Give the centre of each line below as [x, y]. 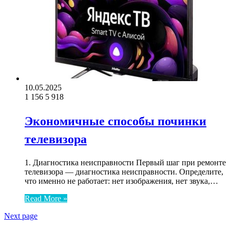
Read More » [46, 198]
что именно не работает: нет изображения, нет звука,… [121, 181]
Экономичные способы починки [116, 121]
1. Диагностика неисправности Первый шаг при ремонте [125, 162]
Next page [21, 216]
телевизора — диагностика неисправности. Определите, [124, 172]
